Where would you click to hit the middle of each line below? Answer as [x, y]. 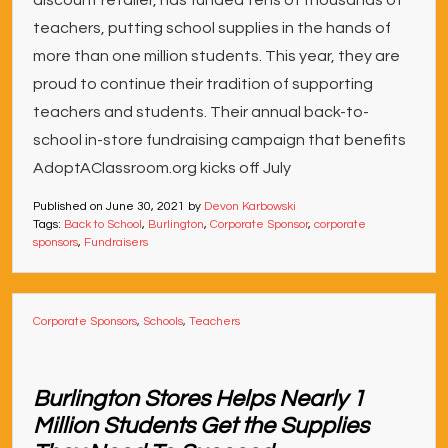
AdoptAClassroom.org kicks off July [162, 168]
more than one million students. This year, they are [216, 56]
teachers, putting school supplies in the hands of [212, 28]
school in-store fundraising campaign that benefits [219, 140]
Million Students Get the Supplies [201, 426]
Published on [69, 206]
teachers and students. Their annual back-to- [201, 112]
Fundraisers [116, 242]
